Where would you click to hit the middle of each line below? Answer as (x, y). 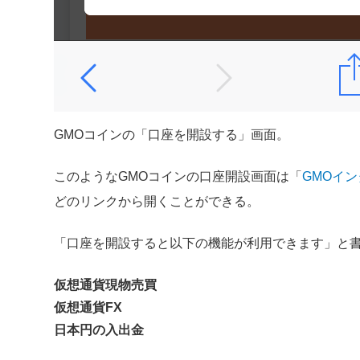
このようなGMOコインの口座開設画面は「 (178, 177)
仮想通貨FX (88, 308)
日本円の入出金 (99, 330)
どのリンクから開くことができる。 (157, 202)
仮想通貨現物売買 (106, 285)
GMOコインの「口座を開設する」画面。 (172, 135)
